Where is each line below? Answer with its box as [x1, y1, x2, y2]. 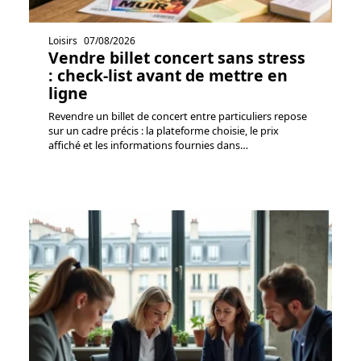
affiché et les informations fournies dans [48, 137, 240, 152]
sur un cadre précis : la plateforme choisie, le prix [48, 122, 279, 138]
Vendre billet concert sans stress [48, 46, 305, 68]
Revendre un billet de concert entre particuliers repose [48, 108, 307, 123]
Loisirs [48, 33, 77, 48]
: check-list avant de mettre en [48, 64, 288, 86]
